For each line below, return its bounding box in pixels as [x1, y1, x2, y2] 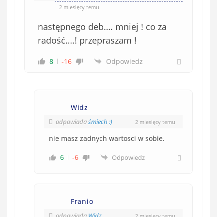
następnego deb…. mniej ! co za [38, 21, 167, 33]
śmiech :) [88, 117, 112, 126]
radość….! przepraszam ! [38, 34, 137, 46]
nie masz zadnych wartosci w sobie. [49, 134, 165, 143]
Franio [71, 197, 93, 206]
